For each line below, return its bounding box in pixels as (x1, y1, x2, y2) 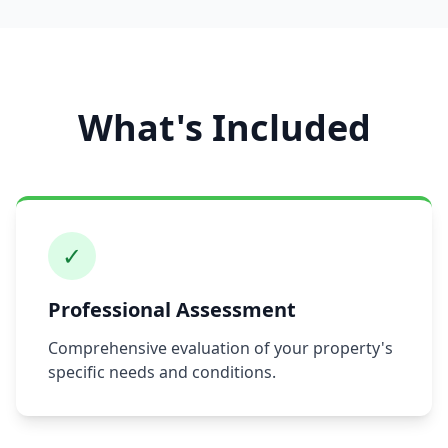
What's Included (77, 103, 371, 152)
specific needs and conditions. (48, 361, 276, 383)
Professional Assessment (48, 296, 296, 323)
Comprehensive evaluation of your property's (48, 337, 393, 359)
